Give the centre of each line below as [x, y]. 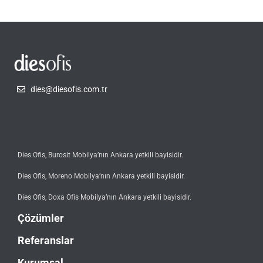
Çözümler [41, 218]
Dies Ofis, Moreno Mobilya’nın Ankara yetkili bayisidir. [101, 176]
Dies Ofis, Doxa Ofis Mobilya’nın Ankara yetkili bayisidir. [104, 197]
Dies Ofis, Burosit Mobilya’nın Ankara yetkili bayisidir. [100, 155]
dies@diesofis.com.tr [69, 89]
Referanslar [46, 240]
